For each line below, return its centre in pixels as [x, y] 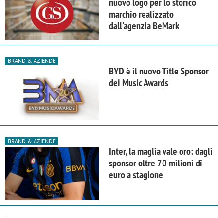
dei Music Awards [139, 82]
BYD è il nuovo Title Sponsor [159, 71]
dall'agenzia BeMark [144, 26]
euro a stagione [136, 174]
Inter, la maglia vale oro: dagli [161, 151]
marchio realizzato [141, 14]
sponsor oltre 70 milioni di [156, 163]
